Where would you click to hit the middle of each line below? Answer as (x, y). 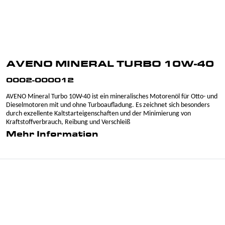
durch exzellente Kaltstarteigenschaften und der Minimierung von (98, 114)
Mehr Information (52, 135)
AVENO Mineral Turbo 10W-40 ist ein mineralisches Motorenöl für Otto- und (112, 97)
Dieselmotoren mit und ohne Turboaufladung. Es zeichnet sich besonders (108, 105)
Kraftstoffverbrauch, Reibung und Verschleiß (68, 122)
